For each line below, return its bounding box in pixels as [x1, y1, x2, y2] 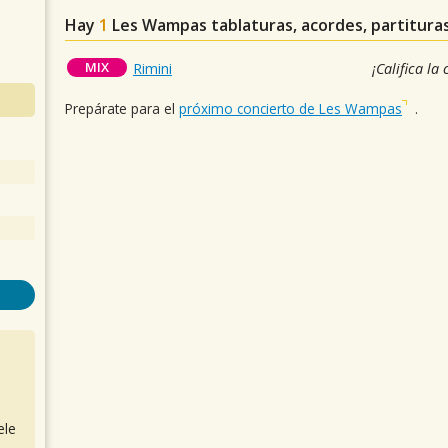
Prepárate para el [65, 99, 179, 118]
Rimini [133, 59, 173, 79]
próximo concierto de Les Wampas [179, 99, 402, 118]
